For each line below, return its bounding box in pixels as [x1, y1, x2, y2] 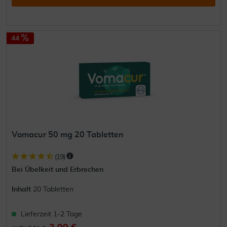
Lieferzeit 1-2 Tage [21, 210, 83, 218]
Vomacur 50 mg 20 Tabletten [12, 130, 124, 139]
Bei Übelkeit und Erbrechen [12, 166, 104, 173]
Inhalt [12, 185, 33, 193]
